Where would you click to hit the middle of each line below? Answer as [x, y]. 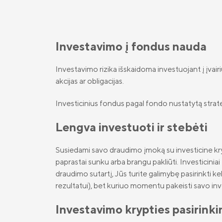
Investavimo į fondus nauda [131, 46]
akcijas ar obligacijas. [90, 81]
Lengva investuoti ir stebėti [132, 127]
